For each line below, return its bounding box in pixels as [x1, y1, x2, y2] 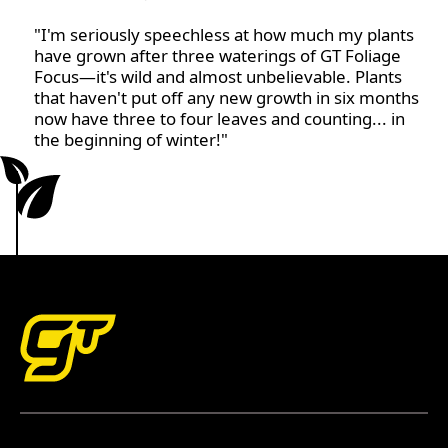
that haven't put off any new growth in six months [34, 85, 420, 109]
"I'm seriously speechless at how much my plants [34, 22, 415, 46]
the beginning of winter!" [34, 127, 229, 151]
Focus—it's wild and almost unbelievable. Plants [34, 64, 403, 88]
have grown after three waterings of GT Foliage [34, 43, 402, 67]
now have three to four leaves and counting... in [34, 106, 406, 130]
